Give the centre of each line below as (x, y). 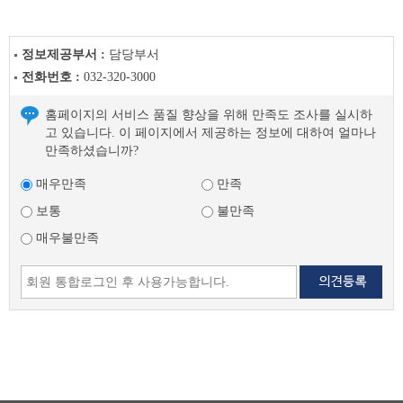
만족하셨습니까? (92, 151)
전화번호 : (53, 77)
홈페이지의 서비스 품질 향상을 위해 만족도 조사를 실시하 (209, 115)
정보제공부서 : (65, 54)
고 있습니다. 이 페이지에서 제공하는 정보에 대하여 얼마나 (210, 133)
